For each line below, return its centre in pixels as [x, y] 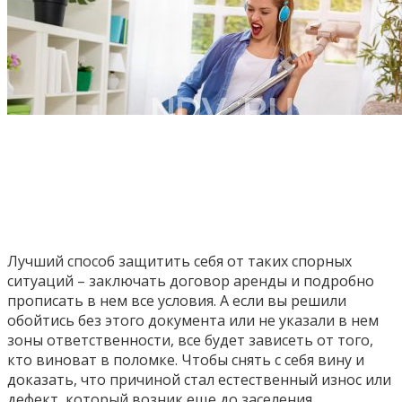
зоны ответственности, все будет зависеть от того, [190, 341]
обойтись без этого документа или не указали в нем [193, 321]
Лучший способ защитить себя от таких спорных [179, 262]
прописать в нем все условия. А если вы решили [177, 301]
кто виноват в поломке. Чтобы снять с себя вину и [186, 360]
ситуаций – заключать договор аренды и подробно [191, 281]
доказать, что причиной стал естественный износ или [199, 380]
